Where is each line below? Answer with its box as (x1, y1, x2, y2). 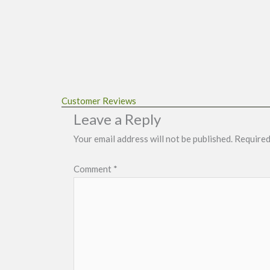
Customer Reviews (61, 95, 136, 107)
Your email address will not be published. (74, 133, 233, 145)
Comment (74, 163, 113, 174)
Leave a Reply (74, 110, 161, 128)
